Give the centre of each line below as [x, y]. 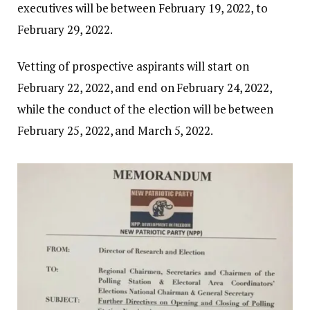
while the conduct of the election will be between [145, 109]
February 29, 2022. [65, 30]
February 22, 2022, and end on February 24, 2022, [145, 88]
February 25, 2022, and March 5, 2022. [115, 131]
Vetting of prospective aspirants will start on [134, 66]
